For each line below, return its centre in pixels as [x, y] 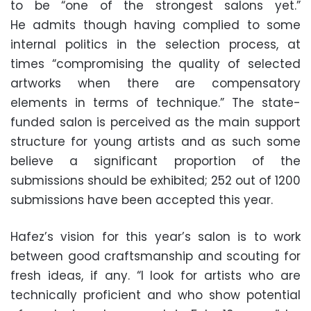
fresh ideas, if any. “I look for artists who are [155, 275]
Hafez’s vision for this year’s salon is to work [155, 236]
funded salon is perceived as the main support [155, 122]
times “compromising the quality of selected [155, 64]
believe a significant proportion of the [155, 161]
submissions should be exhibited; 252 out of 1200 [155, 180]
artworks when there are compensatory [155, 83]
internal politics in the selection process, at [155, 44]
